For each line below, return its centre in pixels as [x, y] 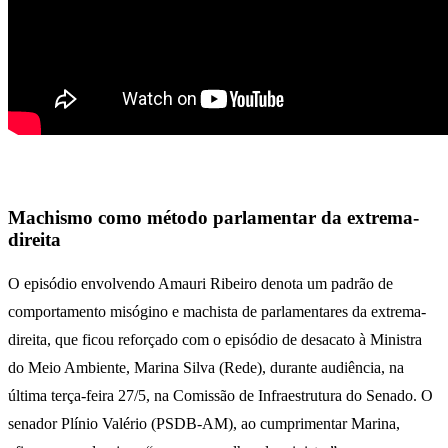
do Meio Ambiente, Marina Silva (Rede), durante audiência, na [206, 367]
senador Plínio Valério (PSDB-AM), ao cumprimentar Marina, [204, 423]
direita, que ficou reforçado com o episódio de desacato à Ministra [215, 339]
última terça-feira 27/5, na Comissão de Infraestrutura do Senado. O [220, 395]
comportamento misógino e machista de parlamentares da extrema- [217, 311]
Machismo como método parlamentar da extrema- [213, 217]
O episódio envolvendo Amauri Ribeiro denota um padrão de [200, 283]
